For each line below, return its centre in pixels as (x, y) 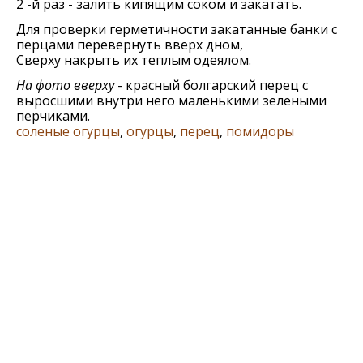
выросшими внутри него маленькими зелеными (171, 100)
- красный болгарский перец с (211, 85)
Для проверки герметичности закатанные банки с (177, 29)
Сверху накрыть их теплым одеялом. (134, 60)
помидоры (260, 131)
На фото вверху (65, 85)
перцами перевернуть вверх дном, (130, 44)
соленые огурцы (68, 131)
